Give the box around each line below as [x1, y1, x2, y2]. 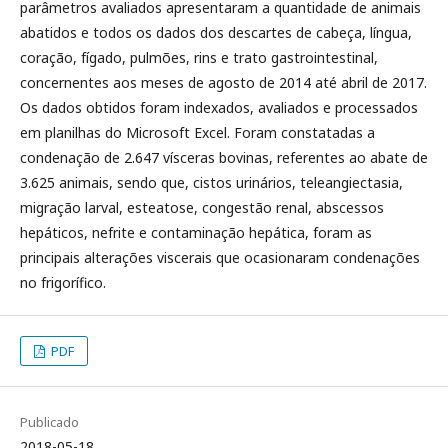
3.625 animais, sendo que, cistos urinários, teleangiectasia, [20, 173, 403, 192]
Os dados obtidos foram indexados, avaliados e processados [20, 98, 418, 117]
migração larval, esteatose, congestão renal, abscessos [20, 198, 384, 217]
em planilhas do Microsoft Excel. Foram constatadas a [20, 123, 375, 142]
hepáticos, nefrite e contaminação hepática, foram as [20, 223, 372, 242]
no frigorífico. [20, 273, 106, 292]
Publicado [20, 413, 79, 431]
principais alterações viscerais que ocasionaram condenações [20, 248, 420, 267]
